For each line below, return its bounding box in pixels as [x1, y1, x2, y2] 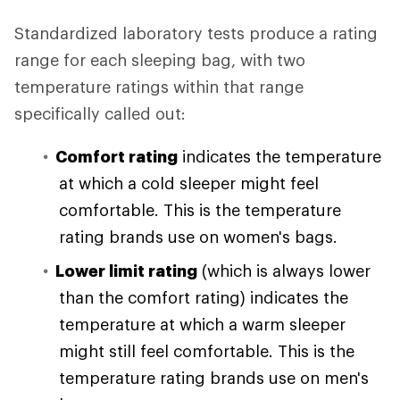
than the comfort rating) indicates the [59, 287, 348, 308]
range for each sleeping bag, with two [14, 50, 305, 71]
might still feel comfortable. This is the [59, 341, 354, 362]
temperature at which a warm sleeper [59, 314, 346, 335]
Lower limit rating [55, 261, 197, 281]
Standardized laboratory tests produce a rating [14, 23, 378, 44]
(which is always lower [197, 261, 371, 281]
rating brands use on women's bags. [59, 227, 337, 247]
